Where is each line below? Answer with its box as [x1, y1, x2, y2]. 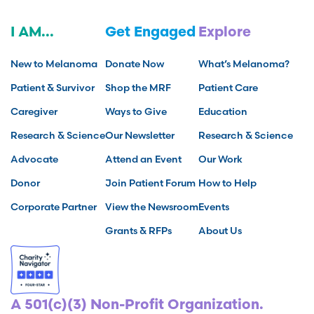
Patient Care [198, 81, 258, 94]
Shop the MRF [105, 81, 171, 94]
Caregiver [11, 104, 57, 118]
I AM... [11, 25, 54, 40]
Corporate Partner [11, 200, 97, 213]
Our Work [198, 152, 243, 165]
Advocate [11, 152, 58, 165]
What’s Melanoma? [198, 57, 289, 70]
